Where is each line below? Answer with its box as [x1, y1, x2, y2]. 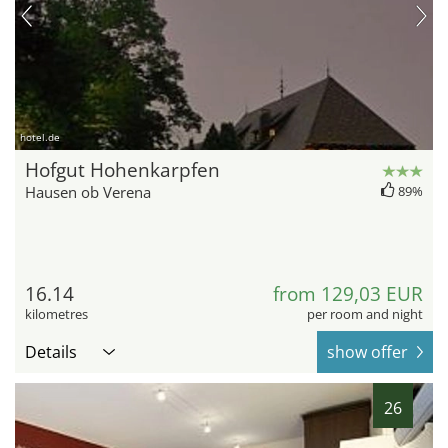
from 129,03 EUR [273, 280, 423, 307]
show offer [327, 340, 408, 363]
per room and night [307, 304, 423, 323]
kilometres [25, 304, 88, 323]
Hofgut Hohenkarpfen [25, 156, 220, 183]
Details [25, 340, 77, 363]
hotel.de [20, 129, 60, 144]
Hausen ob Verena [25, 181, 151, 202]
